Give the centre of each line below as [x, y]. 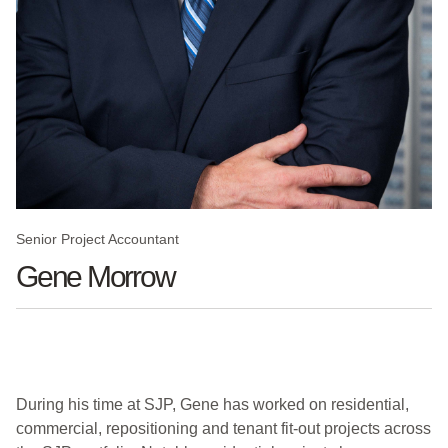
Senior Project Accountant [97, 238]
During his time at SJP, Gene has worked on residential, [212, 404]
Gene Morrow [95, 276]
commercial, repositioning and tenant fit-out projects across [223, 428]
